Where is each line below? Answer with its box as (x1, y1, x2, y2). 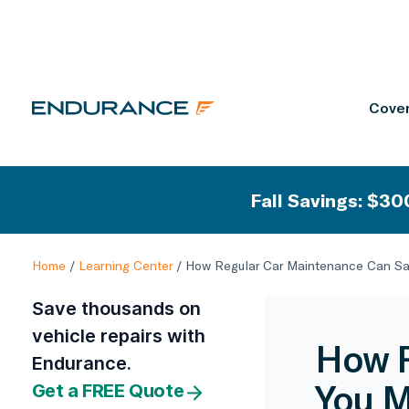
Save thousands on (31, 298, 201, 320)
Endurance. (31, 352, 131, 374)
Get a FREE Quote (31, 380, 184, 402)
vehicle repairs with (31, 325, 205, 347)
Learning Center (78, 257, 173, 273)
